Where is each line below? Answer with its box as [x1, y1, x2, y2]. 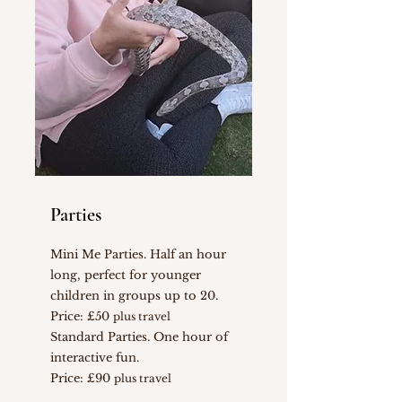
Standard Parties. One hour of [50, 329, 228, 345]
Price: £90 [50, 371, 114, 386]
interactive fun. [50, 350, 139, 365]
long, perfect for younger [50, 267, 201, 283]
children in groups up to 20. [50, 288, 218, 303]
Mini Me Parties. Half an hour [50, 247, 226, 262]
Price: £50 [50, 309, 113, 324]
